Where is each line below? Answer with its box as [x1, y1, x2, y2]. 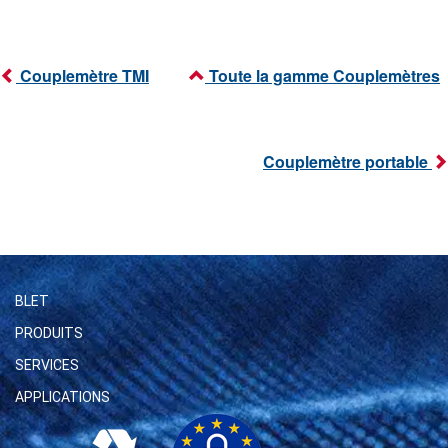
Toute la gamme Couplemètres [205, 64, 440, 88]
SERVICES [15, 357, 79, 374]
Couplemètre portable [263, 150, 432, 174]
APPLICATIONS [15, 389, 110, 406]
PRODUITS [15, 325, 83, 342]
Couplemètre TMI [16, 64, 149, 88]
